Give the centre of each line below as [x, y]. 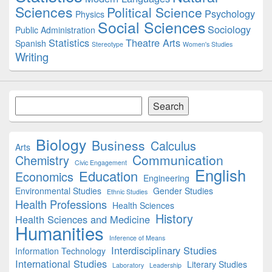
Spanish [31, 43]
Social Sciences [151, 27]
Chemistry [42, 160]
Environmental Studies [58, 191]
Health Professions [61, 204]
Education [108, 176]
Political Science [155, 12]
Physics [90, 14]
